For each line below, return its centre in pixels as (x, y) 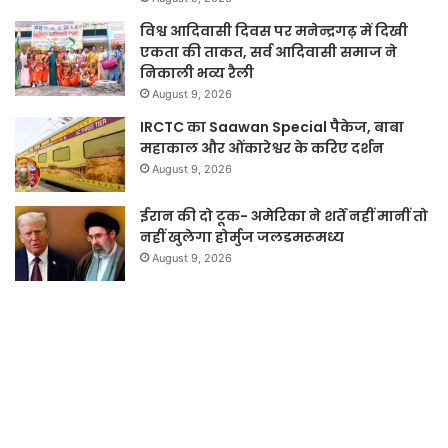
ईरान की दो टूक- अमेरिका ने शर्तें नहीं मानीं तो (284, 216)
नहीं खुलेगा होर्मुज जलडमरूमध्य (242, 237)
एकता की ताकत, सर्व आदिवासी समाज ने (268, 52)
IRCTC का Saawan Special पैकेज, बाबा (272, 127)
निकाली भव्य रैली (197, 73)
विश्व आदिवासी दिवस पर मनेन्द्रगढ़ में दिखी (274, 31)
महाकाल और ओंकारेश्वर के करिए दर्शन (262, 148)
